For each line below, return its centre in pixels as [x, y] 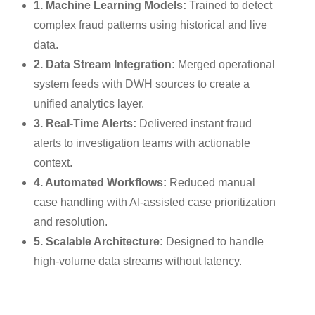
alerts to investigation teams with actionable [142, 143]
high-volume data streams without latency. [138, 261]
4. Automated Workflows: [100, 182]
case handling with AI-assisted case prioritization [155, 202]
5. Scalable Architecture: [98, 241]
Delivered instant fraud [194, 123]
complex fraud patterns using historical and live [150, 25]
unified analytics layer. [89, 103]
